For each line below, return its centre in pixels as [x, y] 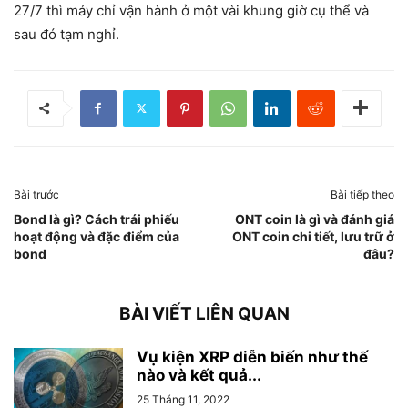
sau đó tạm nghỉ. [66, 34]
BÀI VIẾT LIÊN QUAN [204, 313]
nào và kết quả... [199, 375]
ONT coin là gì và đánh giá [315, 219]
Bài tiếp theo [362, 194]
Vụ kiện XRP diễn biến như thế [252, 357]
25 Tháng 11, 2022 [183, 399]
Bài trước [36, 194]
